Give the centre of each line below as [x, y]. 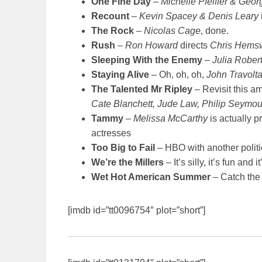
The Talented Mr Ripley [142, 89]
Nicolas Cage [172, 30]
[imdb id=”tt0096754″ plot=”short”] [137, 210]
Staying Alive [120, 74]
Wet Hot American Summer [151, 177]
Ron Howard [151, 45]
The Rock [113, 30]
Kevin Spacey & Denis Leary [199, 16]
